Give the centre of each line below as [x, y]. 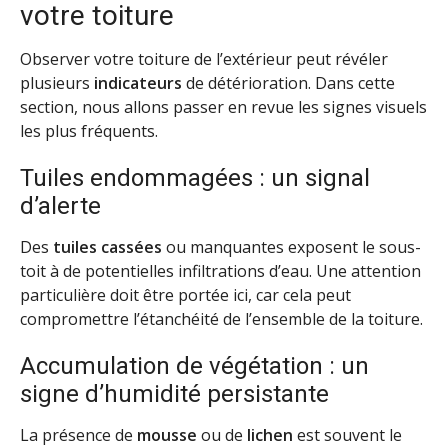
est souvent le [347, 434]
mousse [167, 434]
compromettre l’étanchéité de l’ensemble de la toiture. [221, 318]
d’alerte [60, 205]
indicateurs [138, 83]
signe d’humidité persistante [174, 393]
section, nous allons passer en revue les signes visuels [223, 107]
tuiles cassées [107, 246]
